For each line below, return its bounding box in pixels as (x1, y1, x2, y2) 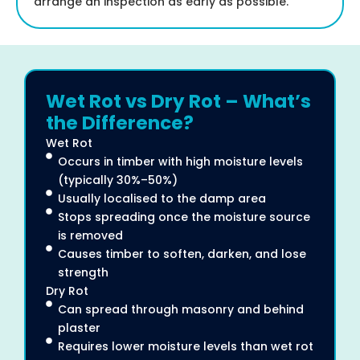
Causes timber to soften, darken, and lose (58, 245, 306, 262)
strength (58, 264, 108, 280)
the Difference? (46, 109, 194, 136)
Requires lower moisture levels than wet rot (58, 337, 313, 354)
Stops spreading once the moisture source (58, 208, 310, 225)
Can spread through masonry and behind (58, 301, 304, 317)
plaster (58, 319, 100, 336)
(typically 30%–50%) (58, 171, 178, 188)
